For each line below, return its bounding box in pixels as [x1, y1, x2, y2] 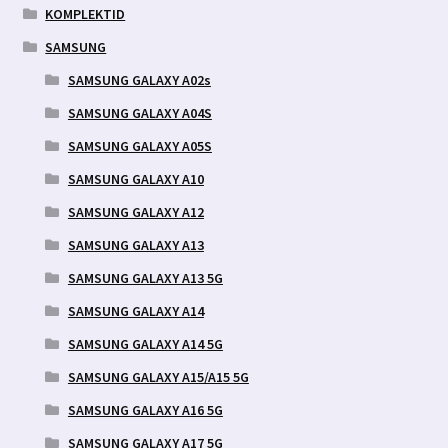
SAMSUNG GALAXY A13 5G [67, 268, 223, 287]
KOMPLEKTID [45, 4, 126, 23]
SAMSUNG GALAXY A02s [67, 70, 211, 89]
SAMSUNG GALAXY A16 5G [67, 400, 223, 419]
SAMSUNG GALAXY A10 [67, 169, 204, 188]
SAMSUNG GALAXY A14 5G [67, 334, 223, 353]
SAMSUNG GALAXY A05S [67, 136, 212, 155]
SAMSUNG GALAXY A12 [67, 202, 204, 221]
